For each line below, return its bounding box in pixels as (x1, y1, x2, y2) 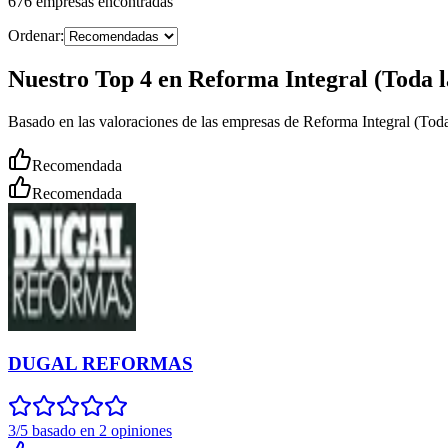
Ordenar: (8, 26, 64, 44)
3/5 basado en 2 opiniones (8, 422, 172, 439)
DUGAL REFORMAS (8, 353, 193, 375)
